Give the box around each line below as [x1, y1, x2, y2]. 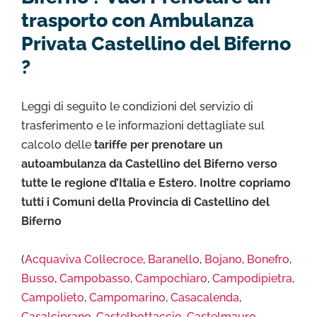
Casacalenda [171, 290, 239, 304]
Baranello [148, 252, 200, 266]
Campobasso [59, 271, 130, 285]
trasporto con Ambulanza [21, 8, 254, 31]
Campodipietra [212, 271, 292, 285]
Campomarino [89, 290, 166, 304]
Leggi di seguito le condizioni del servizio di [21, 100, 253, 114]
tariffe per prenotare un [94, 138, 223, 152]
